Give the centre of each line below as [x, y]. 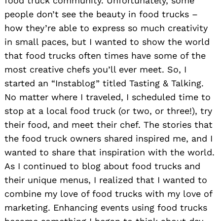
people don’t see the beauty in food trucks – [101, 14]
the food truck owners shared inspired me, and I [109, 138]
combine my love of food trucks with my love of [108, 193]
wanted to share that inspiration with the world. [110, 152]
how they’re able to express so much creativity [106, 28]
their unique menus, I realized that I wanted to [106, 180]
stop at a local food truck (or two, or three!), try [108, 110]
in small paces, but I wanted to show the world [107, 41]
